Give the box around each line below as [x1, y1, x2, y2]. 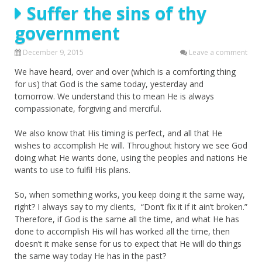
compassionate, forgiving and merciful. [15, 102, 161, 114]
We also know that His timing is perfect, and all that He [15, 127, 222, 139]
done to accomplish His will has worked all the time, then [15, 225, 230, 237]
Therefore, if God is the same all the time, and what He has [15, 213, 239, 225]
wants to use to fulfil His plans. [15, 164, 130, 175]
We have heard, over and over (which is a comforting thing [15, 65, 236, 77]
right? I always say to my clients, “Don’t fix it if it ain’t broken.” [15, 201, 247, 212]
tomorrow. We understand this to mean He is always [15, 90, 214, 102]
